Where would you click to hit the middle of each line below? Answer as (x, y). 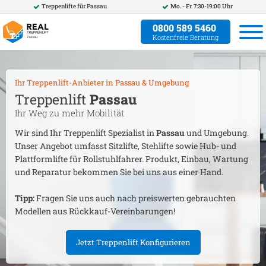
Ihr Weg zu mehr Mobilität (69, 113)
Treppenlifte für (64, 6)
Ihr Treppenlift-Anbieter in (65, 83)
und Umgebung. (217, 133)
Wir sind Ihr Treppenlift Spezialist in (85, 133)
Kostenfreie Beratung (186, 37)
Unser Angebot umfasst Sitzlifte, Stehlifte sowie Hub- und (126, 146)
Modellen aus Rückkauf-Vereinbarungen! (95, 211)
